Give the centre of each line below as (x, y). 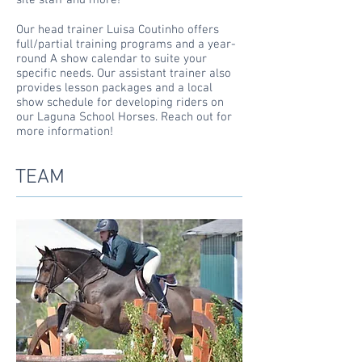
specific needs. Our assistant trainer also (124, 74)
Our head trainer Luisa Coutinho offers (118, 30)
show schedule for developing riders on (120, 103)
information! (80, 132)
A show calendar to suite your (127, 59)
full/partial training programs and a (112, 44)
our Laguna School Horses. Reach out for (124, 117)
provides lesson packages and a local (114, 88)
